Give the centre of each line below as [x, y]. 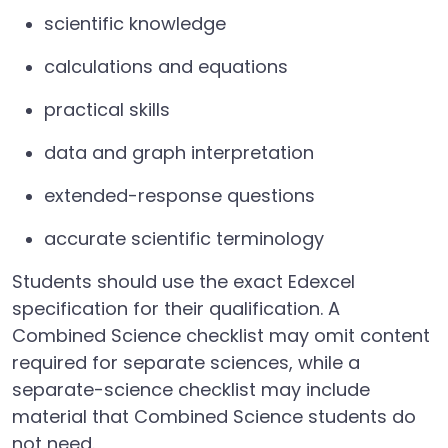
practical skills [107, 109]
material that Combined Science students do [214, 416]
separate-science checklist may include [191, 389]
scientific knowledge [135, 23]
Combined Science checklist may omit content [221, 335]
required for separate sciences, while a [186, 362]
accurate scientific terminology [184, 238]
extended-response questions [179, 195]
